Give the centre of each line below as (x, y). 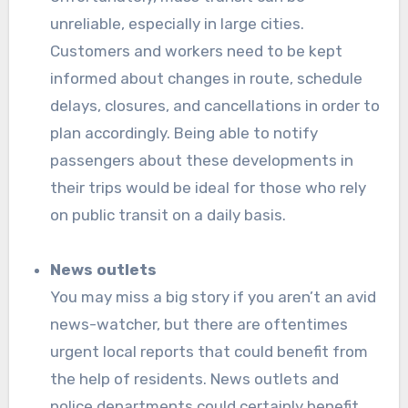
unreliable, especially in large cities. (178, 24)
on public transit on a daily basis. (168, 215)
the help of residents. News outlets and (195, 379)
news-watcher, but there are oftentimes (199, 325)
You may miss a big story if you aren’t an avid (214, 297)
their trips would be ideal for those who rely (209, 188)
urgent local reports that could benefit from (209, 352)
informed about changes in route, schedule (207, 79)
